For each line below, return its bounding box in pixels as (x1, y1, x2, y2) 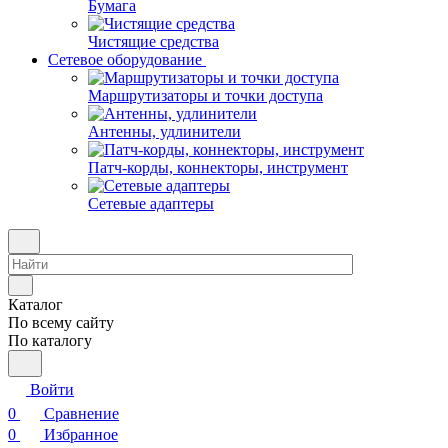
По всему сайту (8, 314, 114, 331)
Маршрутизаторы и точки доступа (88, 87, 323, 104)
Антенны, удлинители (88, 123, 241, 140)
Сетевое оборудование (48, 51, 202, 68)
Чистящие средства (88, 33, 219, 50)
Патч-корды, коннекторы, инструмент (88, 159, 348, 176)
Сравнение (44, 405, 119, 422)
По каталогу (8, 332, 92, 349)
